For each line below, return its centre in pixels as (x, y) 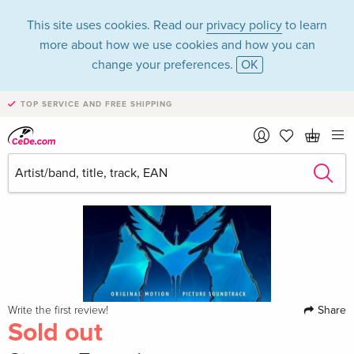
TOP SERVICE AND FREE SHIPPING (96, 104)
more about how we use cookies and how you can (177, 45)
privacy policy (244, 25)
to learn (305, 25)
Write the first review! (58, 311)
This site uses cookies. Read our (117, 25)
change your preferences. (164, 65)
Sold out (55, 333)
